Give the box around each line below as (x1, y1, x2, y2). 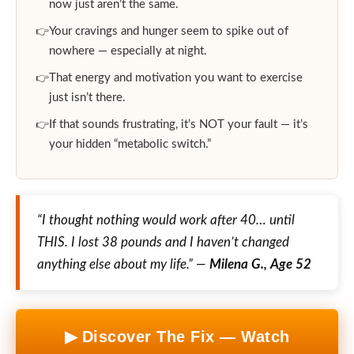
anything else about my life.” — (37, 258, 209, 272)
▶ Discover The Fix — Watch (64, 328, 290, 346)
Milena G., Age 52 (209, 258, 311, 272)
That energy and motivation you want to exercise (49, 72, 303, 85)
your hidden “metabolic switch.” (49, 138, 211, 151)
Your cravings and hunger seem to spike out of (49, 25, 288, 38)
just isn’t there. (49, 92, 126, 104)
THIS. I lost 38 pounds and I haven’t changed (37, 235, 289, 250)
